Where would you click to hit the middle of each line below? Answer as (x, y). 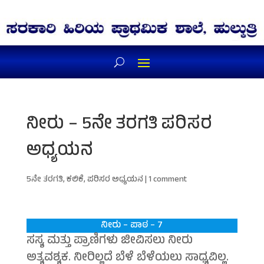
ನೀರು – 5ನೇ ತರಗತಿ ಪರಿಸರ (119, 126)
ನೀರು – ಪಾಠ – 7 (132, 226)
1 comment (167, 180)
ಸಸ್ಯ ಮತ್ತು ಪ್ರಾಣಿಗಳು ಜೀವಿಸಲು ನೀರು (109, 242)
